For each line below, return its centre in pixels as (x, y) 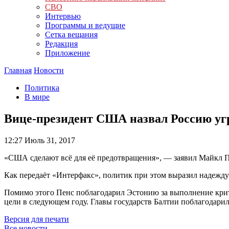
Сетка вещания (71, 35)
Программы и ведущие (85, 25)
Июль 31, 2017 (49, 140)
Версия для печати (37, 219)
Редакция (61, 44)
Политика (42, 88)
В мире (37, 97)
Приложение (67, 53)
